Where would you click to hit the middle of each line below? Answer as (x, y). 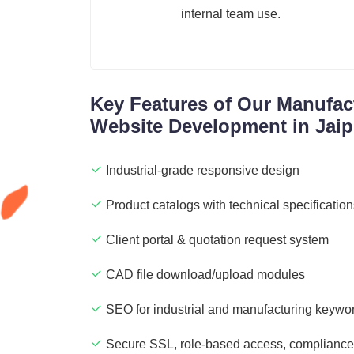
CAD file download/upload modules (205, 275)
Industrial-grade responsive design (203, 171)
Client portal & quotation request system (217, 240)
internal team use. (231, 14)
